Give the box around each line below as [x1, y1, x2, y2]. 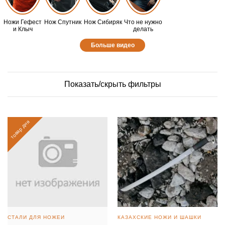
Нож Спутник [44, 19, 81, 26]
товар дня [9, 119, 31, 140]
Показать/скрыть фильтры [64, 80, 161, 89]
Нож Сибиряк [84, 19, 122, 26]
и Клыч [13, 26, 33, 33]
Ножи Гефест [4, 19, 42, 26]
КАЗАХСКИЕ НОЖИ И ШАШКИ [118, 214, 201, 220]
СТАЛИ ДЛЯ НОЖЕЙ [8, 214, 65, 220]
